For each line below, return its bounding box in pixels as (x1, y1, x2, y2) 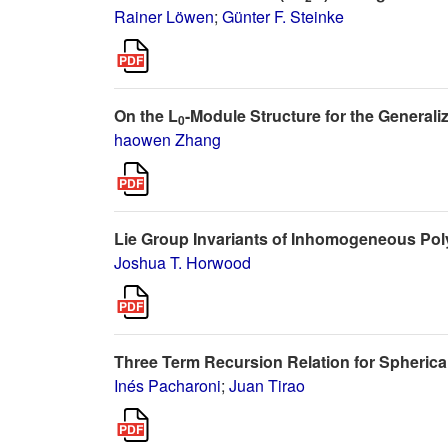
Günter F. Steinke (222, 5, 344, 28)
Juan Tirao (229, 374, 305, 397)
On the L (114, 104, 178, 127)
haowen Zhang (114, 128, 221, 151)
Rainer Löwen (114, 5, 214, 28)
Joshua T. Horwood (114, 251, 251, 274)
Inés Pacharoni (114, 374, 221, 397)
